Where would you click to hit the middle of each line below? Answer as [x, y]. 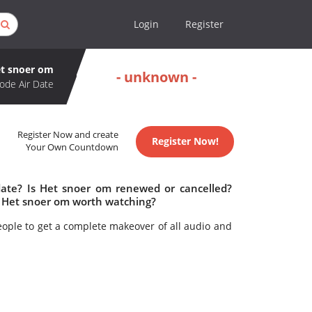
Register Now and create [68, 135]
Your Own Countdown [72, 148]
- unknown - [156, 77]
